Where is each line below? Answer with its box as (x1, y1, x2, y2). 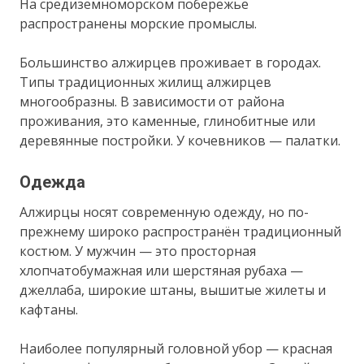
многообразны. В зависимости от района (19, 92, 285, 110)
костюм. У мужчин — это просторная (19, 241, 257, 260)
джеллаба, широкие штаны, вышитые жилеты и (19, 280, 327, 299)
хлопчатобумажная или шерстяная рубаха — (19, 261, 304, 279)
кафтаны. (19, 300, 79, 318)
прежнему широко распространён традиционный (19, 222, 342, 240)
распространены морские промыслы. (19, 14, 258, 32)
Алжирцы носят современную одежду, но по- (19, 202, 310, 221)
